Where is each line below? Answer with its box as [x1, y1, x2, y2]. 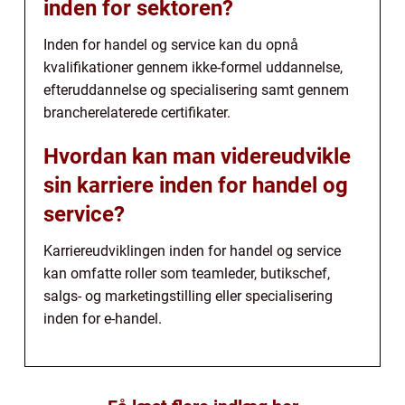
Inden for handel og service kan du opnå [43, 36, 298, 54]
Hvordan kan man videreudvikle [43, 144, 351, 170]
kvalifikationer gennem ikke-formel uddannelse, [43, 59, 343, 77]
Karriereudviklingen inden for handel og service [43, 242, 341, 260]
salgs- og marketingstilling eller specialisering [43, 287, 333, 306]
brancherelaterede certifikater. [43, 104, 231, 122]
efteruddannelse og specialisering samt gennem [43, 81, 349, 99]
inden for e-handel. [43, 310, 162, 328]
